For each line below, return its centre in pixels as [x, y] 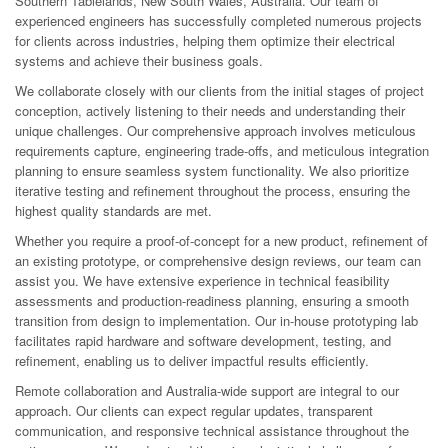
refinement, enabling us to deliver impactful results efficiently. [192, 360]
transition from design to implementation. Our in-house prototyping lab [216, 320]
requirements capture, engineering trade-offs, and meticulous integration [222, 150]
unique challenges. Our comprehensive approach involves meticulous [215, 130]
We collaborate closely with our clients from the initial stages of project [219, 90]
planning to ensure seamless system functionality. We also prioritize [212, 170]
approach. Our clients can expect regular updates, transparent [194, 410]
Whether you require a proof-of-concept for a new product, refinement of [221, 240]
